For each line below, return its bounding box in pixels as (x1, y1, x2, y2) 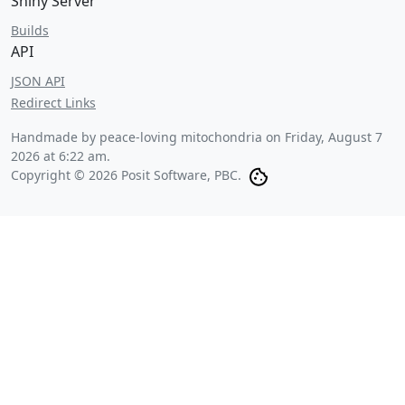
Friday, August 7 (285, 128, 382, 146)
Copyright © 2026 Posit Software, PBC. (11, 166, 241, 184)
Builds (11, 22, 49, 39)
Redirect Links (11, 94, 96, 111)
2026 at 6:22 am (11, 147, 107, 165)
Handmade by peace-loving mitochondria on (11, 128, 285, 146)
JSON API (11, 72, 65, 89)
